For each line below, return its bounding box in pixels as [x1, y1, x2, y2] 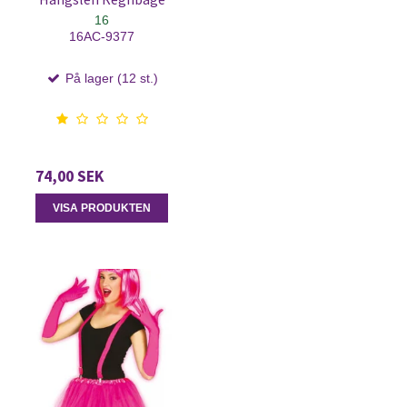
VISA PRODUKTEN [53, 202, 151, 215]
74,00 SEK [35, 165, 104, 186]
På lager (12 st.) [62, 70, 158, 85]
